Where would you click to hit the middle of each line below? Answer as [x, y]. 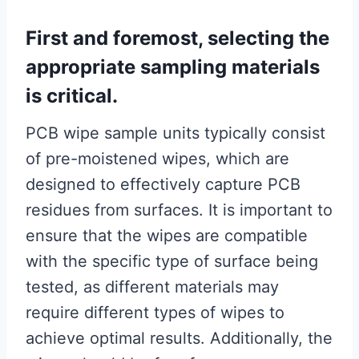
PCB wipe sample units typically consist [175, 133]
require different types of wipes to [155, 313]
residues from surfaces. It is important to [179, 210]
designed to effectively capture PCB [163, 185]
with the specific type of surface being [172, 262]
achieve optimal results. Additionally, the [179, 339]
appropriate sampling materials [173, 67]
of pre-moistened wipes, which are [157, 159]
